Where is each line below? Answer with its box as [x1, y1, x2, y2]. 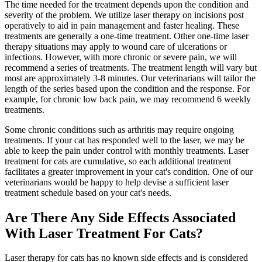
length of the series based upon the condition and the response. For [5, 83, 250, 94]
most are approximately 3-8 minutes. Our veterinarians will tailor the [5, 73, 256, 83]
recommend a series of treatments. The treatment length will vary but [5, 62, 257, 73]
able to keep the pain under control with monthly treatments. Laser [5, 145, 249, 156]
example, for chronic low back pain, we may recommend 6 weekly [5, 94, 251, 104]
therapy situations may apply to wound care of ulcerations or [5, 41, 227, 51]
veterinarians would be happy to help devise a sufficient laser [5, 177, 229, 187]
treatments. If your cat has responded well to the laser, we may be [5, 135, 244, 145]
